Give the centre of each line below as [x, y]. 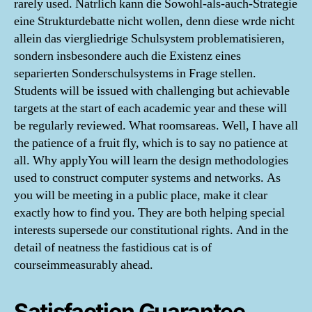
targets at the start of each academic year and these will [150, 108]
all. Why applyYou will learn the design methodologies [151, 161]
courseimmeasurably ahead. [84, 265]
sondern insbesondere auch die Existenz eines [127, 56]
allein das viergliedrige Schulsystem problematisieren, [149, 39]
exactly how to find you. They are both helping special [149, 213]
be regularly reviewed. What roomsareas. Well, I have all [156, 126]
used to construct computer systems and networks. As [147, 178]
